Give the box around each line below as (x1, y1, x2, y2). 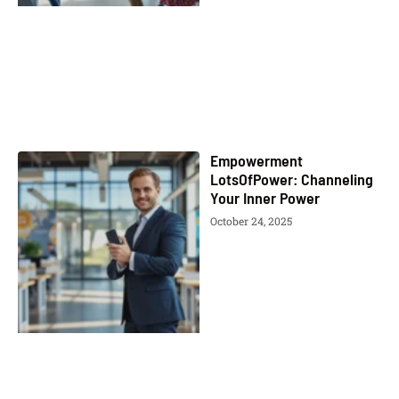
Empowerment (210, 150, 303, 170)
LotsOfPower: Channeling (210, 168, 373, 189)
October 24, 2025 (210, 213, 292, 228)
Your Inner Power (210, 187, 320, 208)
